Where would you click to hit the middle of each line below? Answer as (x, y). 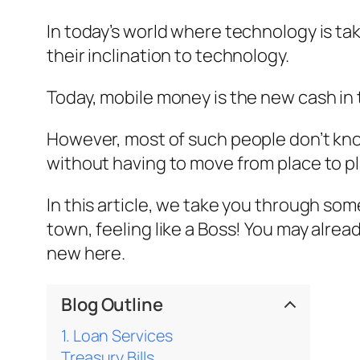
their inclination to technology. (168, 55)
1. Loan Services (117, 335)
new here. (86, 253)
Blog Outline (112, 304)
